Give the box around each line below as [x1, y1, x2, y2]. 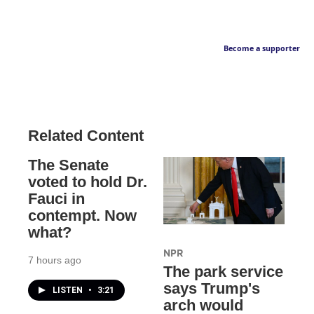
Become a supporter [224, 43, 300, 54]
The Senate [28, 156, 109, 175]
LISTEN [53, 285, 85, 296]
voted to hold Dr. [28, 173, 147, 191]
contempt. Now [28, 207, 137, 225]
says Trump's [163, 280, 260, 298]
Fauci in [28, 190, 85, 208]
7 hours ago [28, 254, 81, 266]
